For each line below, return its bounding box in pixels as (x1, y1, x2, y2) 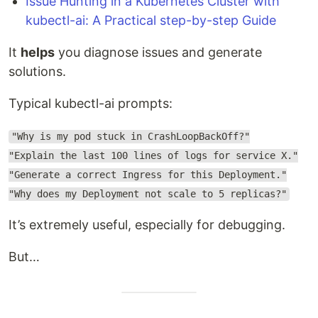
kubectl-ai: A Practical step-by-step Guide (26, 13, 276, 28)
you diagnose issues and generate (55, 45, 262, 60)
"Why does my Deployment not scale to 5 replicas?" (9, 188, 287, 200)
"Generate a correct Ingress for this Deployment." (9, 169, 287, 181)
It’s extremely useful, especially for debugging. (9, 217, 285, 233)
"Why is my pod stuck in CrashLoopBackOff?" (11, 131, 250, 143)
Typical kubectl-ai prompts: (9, 96, 172, 111)
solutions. (9, 64, 66, 79)
